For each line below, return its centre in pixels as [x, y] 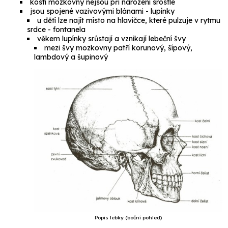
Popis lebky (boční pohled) [128, 217]
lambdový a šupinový [71, 57]
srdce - [40, 30]
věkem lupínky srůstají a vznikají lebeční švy [112, 39]
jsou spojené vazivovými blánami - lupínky [103, 11]
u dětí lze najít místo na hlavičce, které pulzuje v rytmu [129, 21]
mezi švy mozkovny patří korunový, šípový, [119, 48]
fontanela [69, 30]
